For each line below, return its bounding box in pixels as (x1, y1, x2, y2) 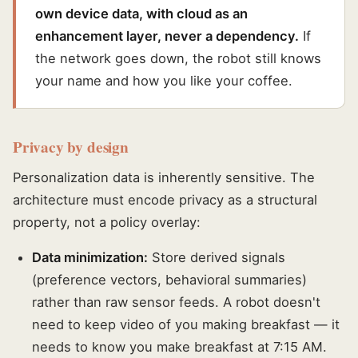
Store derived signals (148, 249, 285, 266)
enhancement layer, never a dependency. (35, 28, 299, 45)
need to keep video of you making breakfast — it (32, 316, 340, 333)
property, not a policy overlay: (13, 214, 201, 231)
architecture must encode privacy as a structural (13, 192, 317, 209)
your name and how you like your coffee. (35, 73, 292, 89)
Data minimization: (32, 249, 148, 266)
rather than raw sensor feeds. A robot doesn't (32, 294, 320, 311)
